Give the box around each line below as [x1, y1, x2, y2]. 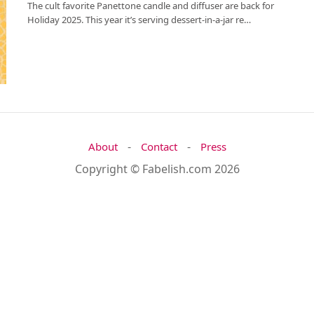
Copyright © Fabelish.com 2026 [74, 161, 240, 177]
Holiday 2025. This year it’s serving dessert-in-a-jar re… [27, 13, 251, 26]
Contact [140, 139, 177, 154]
